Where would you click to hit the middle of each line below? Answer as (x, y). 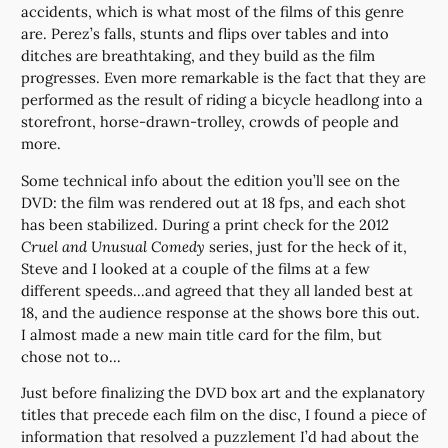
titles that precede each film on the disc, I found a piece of (224, 415)
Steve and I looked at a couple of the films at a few (196, 268)
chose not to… (71, 356)
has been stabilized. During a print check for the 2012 (205, 224)
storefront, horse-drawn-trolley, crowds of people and (210, 122)
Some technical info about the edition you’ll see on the (211, 180)
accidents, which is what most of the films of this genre (213, 12)
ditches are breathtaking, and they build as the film (198, 56)
